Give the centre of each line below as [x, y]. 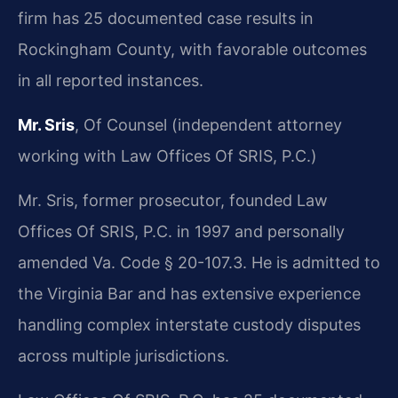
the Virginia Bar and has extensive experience [189, 293]
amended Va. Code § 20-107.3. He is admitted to [199, 262]
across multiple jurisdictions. [123, 355]
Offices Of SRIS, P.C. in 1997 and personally [181, 231]
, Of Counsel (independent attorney [208, 124]
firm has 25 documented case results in [166, 18]
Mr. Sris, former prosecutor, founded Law [173, 200]
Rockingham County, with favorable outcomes [192, 49]
